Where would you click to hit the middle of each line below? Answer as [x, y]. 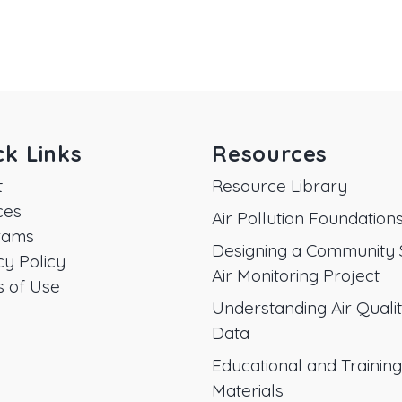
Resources [270, 153]
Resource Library [280, 185]
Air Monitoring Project [296, 275]
